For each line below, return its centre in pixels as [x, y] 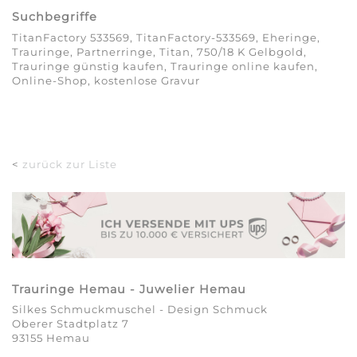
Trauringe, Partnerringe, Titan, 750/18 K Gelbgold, [159, 51]
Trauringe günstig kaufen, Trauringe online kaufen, [165, 66]
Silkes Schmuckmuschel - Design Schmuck [140, 309]
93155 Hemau [51, 337]
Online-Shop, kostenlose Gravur [106, 80]
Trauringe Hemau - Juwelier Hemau [129, 289]
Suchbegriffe [55, 17]
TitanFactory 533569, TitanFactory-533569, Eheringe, [166, 37]
